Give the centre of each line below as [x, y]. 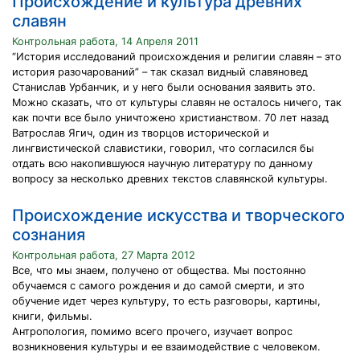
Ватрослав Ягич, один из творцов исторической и [141, 133]
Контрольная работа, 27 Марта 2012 [104, 255]
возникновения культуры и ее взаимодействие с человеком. [166, 347]
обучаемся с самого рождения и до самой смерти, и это [158, 286]
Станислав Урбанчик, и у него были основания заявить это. [164, 87]
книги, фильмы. [52, 316]
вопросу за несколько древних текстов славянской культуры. [170, 179]
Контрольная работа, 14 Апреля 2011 [105, 41]
